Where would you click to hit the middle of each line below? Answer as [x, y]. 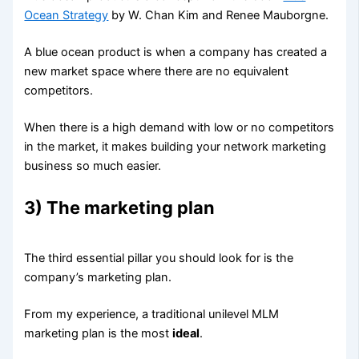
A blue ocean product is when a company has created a [176, 52]
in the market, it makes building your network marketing [175, 147]
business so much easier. [93, 166]
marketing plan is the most [99, 333]
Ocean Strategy [67, 16]
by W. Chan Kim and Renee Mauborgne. [219, 16]
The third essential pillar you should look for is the [159, 258]
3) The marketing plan [120, 208]
